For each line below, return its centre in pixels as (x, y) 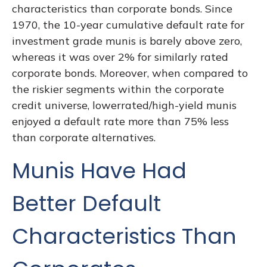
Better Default (86, 203)
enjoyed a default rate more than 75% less (120, 121)
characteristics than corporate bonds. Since (122, 8)
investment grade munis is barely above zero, (127, 41)
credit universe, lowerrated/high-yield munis (124, 105)
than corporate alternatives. (84, 137)
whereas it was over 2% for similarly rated (120, 57)
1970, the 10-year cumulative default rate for (128, 24)
